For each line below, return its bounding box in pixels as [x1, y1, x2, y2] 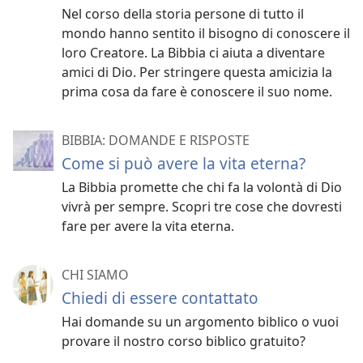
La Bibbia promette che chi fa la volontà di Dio [62, 177, 342, 196]
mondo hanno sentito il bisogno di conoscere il [62, 23, 350, 42]
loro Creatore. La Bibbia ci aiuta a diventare [62, 43, 325, 62]
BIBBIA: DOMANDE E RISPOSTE [62, 130, 250, 149]
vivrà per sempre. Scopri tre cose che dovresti [62, 197, 342, 216]
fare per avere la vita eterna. [62, 216, 234, 235]
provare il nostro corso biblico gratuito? [62, 331, 305, 350]
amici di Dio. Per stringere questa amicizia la [62, 62, 332, 81]
